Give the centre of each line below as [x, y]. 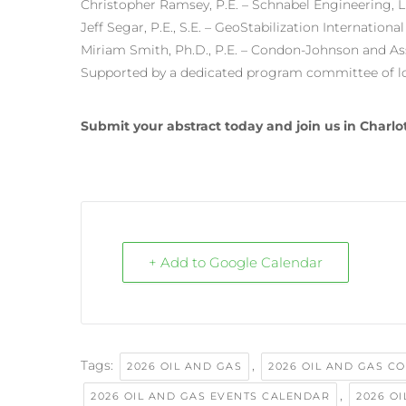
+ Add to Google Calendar [236, 262]
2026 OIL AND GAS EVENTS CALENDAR [210, 396]
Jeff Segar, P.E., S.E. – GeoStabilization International [242, 27]
